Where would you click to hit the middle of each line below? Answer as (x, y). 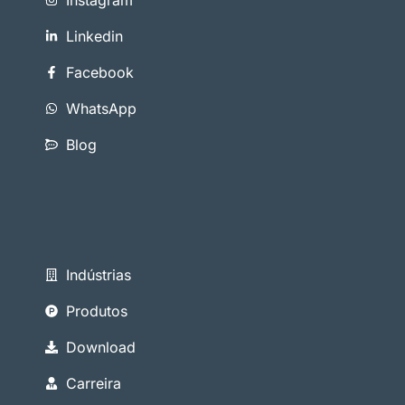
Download (100, 347)
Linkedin (94, 36)
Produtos (96, 311)
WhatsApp (101, 108)
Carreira (93, 383)
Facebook (99, 72)
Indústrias (98, 274)
